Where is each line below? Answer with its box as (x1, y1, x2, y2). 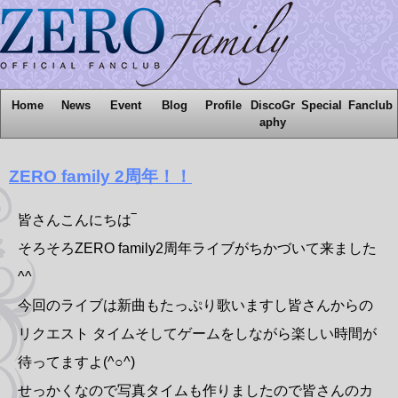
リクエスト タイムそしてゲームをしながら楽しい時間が (18, 326, 377, 342)
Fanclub (348, 99, 394, 112)
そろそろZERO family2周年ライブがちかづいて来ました (18, 241, 377, 257)
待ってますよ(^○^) (18, 354, 135, 370)
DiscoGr (250, 99, 295, 112)
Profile (205, 99, 243, 112)
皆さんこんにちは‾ (18, 212, 136, 228)
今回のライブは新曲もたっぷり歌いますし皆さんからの (18, 298, 373, 314)
